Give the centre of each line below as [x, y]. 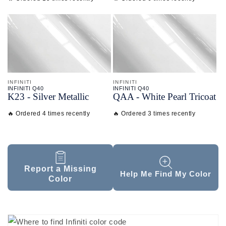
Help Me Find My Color [166, 174]
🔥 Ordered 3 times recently [154, 113]
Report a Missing [60, 168]
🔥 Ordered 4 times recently [49, 113]
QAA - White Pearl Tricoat [164, 96]
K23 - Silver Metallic [48, 96]
